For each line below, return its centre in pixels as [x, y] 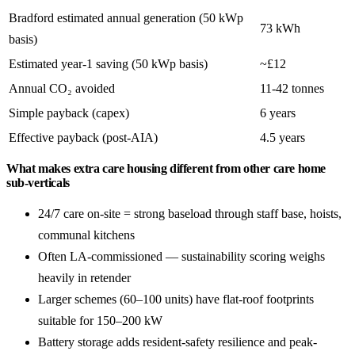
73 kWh [280, 29]
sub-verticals [38, 182]
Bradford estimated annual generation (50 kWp [126, 18]
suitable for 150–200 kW [100, 320]
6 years [278, 113]
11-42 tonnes [292, 89]
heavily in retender [84, 277]
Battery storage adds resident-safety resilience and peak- [177, 342]
